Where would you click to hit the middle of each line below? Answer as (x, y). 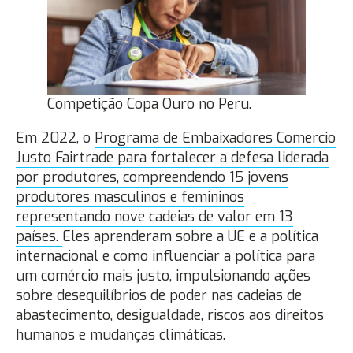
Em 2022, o (55, 137)
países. (39, 236)
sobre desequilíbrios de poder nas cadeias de (159, 295)
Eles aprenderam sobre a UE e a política (190, 236)
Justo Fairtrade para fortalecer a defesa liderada (172, 157)
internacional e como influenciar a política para (165, 256)
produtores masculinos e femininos (130, 197)
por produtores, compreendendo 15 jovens (152, 177)
